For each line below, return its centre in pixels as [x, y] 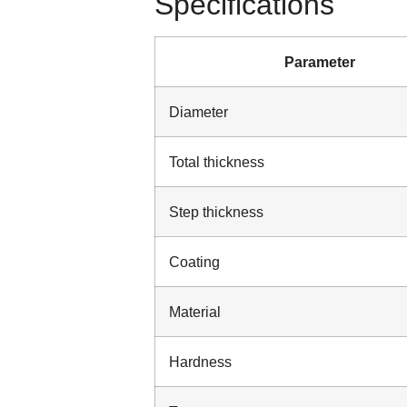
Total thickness [217, 161]
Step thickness [216, 211]
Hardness [200, 361]
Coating [194, 261]
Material [195, 311]
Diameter [199, 111]
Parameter [320, 61]
